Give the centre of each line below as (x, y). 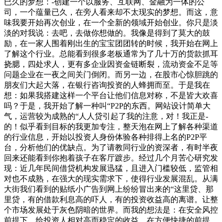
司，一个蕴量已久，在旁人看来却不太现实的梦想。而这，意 (111, 12)
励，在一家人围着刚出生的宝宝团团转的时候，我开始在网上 (111, 44)
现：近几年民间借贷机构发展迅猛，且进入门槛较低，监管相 (111, 168)
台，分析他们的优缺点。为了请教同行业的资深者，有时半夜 (111, 148)
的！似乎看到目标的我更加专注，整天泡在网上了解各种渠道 (111, 127)
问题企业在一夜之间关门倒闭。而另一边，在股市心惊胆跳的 (111, 75)
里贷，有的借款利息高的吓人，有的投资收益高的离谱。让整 (111, 200)
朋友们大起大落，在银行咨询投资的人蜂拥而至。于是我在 (107, 85)
